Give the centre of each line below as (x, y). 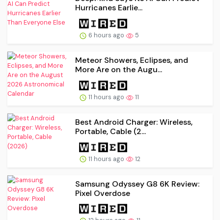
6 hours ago (106, 35)
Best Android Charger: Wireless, (134, 122)
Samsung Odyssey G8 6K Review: (137, 184)
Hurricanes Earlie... (109, 8)
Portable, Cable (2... (110, 131)
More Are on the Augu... (119, 70)
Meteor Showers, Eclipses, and (132, 60)
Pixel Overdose (103, 193)
